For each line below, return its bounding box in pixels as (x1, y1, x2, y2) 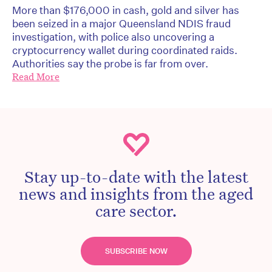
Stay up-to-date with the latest (24, 166, 248, 187)
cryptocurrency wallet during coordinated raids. (12, 44, 237, 57)
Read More (12, 70, 59, 84)
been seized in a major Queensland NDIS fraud (12, 17, 231, 30)
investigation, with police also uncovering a (12, 30, 214, 44)
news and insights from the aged (19, 183, 253, 204)
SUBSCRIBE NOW (104, 246, 168, 257)
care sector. (95, 200, 177, 221)
